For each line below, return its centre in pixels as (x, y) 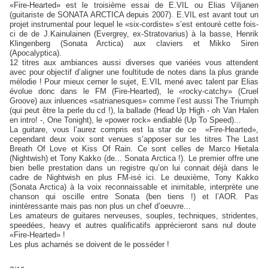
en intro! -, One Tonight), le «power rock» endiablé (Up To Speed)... (127, 120)
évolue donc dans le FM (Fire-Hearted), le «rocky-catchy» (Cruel (134, 92)
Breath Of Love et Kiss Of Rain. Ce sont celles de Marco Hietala (134, 149)
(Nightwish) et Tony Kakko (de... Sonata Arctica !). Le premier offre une (134, 159)
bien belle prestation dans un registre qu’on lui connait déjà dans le (134, 168)
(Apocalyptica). (36, 53)
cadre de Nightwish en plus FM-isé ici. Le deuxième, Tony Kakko (134, 178)
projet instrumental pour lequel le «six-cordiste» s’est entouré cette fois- (134, 25)
